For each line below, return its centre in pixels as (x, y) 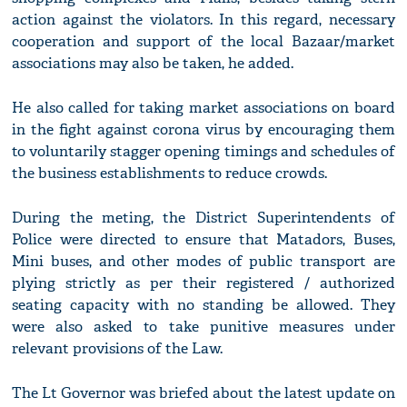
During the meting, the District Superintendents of (203, 218)
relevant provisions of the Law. (118, 349)
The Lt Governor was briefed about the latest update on (203, 393)
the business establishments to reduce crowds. (170, 174)
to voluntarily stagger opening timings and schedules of (203, 152)
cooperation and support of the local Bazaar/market (203, 42)
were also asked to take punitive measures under (203, 327)
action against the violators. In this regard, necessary (203, 20)
